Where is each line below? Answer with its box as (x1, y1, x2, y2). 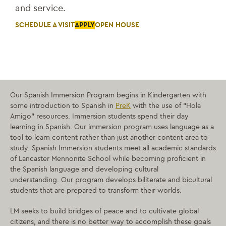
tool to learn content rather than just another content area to (10, 133, 208, 142)
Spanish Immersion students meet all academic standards (32, 144, 216, 153)
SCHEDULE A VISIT (15, 21, 75, 30)
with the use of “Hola (131, 101, 201, 110)
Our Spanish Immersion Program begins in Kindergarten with (10, 91, 206, 100)
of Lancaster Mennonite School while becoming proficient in (10, 154, 206, 163)
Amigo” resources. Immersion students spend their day (10, 112, 189, 121)
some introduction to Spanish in (10, 101, 116, 110)
